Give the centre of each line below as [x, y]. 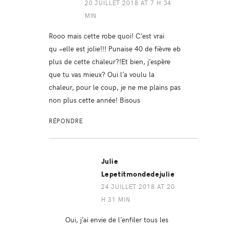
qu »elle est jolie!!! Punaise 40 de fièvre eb [114, 49]
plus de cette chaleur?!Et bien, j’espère [109, 61]
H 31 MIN [116, 199]
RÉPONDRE [66, 121]
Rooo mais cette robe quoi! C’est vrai [106, 36]
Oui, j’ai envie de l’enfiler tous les [117, 219]
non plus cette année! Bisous [94, 100]
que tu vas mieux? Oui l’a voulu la [101, 74]
